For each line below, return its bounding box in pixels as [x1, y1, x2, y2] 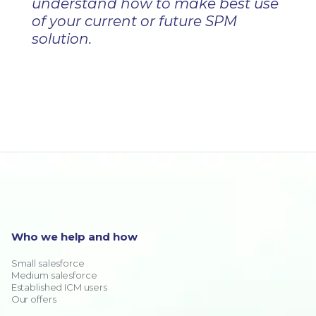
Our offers [11, 293, 56, 305]
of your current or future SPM [31, 13, 237, 30]
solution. [31, 30, 92, 47]
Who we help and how [11, 230, 138, 243]
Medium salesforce [11, 269, 97, 281]
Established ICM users [11, 281, 107, 293]
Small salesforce [11, 257, 85, 269]
